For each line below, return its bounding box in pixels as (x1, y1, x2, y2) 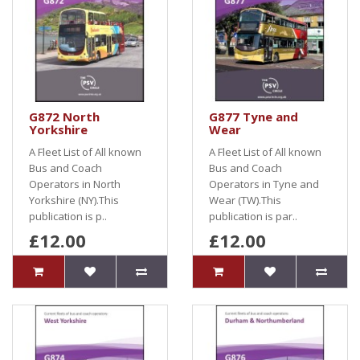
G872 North (29, 108, 100, 125)
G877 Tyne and (209, 108, 298, 125)
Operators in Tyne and (209, 177, 319, 191)
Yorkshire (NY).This (29, 193, 119, 207)
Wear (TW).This (209, 193, 281, 207)
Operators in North (29, 177, 121, 191)
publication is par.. (209, 209, 297, 223)
